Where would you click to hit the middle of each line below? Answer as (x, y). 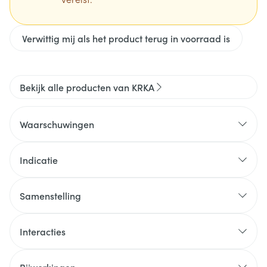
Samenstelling (50, 195)
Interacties (43, 231)
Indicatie (39, 160)
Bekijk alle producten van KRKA (87, 87)
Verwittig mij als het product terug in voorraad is (126, 38)
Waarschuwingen (57, 124)
